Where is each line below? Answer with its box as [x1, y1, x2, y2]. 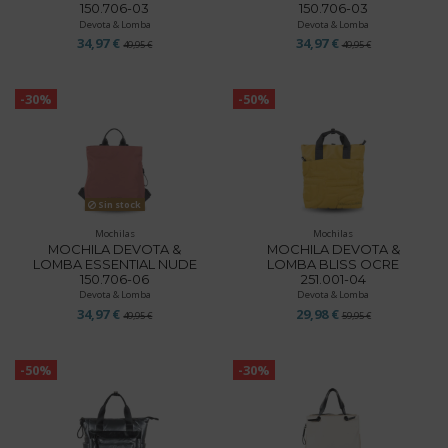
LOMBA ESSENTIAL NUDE [32, 255, 197, 272]
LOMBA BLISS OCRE [267, 255, 400, 272]
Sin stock [96, 198, 142, 212]
